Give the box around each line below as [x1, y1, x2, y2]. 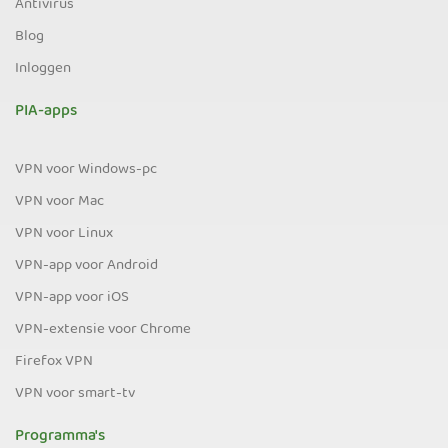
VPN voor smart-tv [15, 380, 135, 407]
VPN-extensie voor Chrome [15, 316, 191, 343]
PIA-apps [15, 97, 77, 126]
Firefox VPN [15, 348, 93, 375]
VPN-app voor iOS [15, 284, 129, 311]
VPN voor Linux [15, 220, 113, 247]
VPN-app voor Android [15, 252, 158, 279]
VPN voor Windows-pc [15, 156, 157, 183]
